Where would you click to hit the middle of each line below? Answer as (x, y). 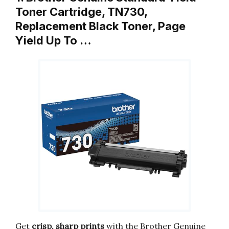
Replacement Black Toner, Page (100, 26)
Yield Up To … (53, 40)
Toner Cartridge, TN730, (81, 12)
